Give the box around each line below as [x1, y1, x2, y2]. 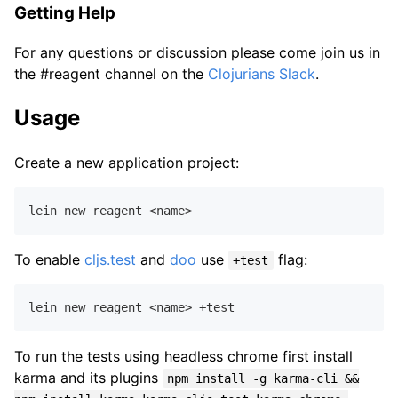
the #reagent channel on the [14, 65, 208, 84]
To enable [14, 251, 84, 269]
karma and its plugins [14, 369, 163, 387]
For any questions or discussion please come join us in [14, 44, 380, 62]
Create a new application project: [14, 154, 239, 172]
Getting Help [14, 2, 115, 23]
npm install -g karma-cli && [167, 371, 360, 386]
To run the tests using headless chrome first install [14, 347, 353, 366]
